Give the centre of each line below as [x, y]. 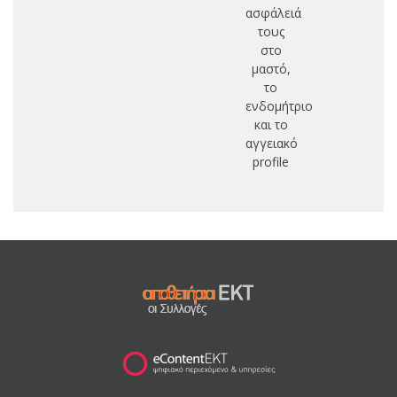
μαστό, [271, 68]
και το [271, 124]
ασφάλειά [273, 12]
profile [271, 161]
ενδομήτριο [279, 105]
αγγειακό [271, 143]
